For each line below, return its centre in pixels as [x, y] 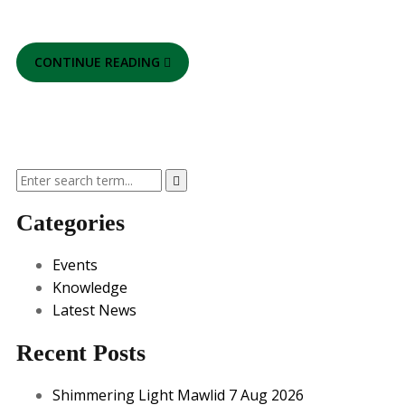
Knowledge [90, 287]
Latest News [94, 310]
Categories [71, 223]
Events [75, 265]
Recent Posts [81, 353]
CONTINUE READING [99, 62]
